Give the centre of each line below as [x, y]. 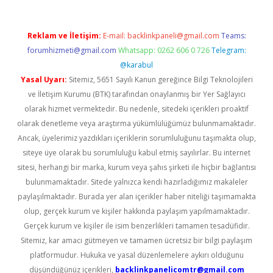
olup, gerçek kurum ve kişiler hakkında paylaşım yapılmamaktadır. [136, 211]
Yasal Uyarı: [44, 80]
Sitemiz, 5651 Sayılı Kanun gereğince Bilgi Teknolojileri [160, 80]
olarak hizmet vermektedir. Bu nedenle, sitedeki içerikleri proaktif [136, 109]
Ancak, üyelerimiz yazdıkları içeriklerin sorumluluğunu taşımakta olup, [136, 138]
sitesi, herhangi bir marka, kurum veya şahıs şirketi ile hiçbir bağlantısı [136, 167]
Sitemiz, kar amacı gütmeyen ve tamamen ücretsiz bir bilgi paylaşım [136, 240]
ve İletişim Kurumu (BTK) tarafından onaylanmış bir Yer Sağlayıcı [136, 94]
